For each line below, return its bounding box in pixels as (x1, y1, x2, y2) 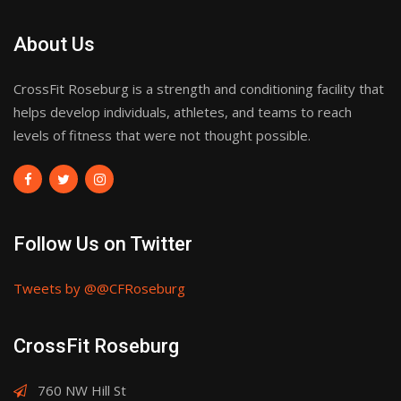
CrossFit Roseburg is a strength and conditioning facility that (13, 80, 384, 98)
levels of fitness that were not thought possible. (13, 126, 311, 145)
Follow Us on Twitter (13, 233, 192, 256)
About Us (13, 33, 95, 56)
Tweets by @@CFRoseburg (13, 279, 185, 298)
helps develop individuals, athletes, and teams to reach (13, 103, 352, 122)
